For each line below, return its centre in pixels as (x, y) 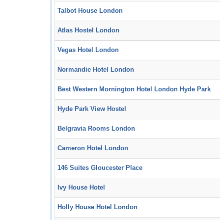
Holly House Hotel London (97, 207)
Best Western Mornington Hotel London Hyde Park (134, 89)
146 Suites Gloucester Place (100, 168)
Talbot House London (90, 11)
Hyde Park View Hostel (92, 109)
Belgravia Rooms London (96, 129)
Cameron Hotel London (93, 148)
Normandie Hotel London (96, 70)
